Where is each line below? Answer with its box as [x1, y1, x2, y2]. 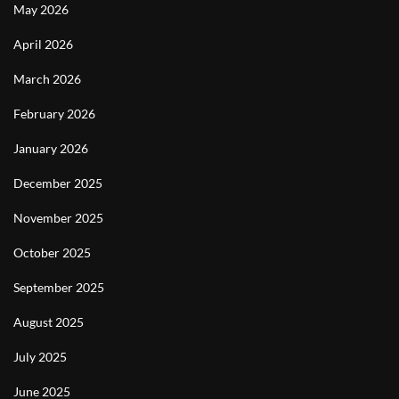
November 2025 [13, 210, 103, 225]
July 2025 [13, 349, 67, 364]
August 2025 [13, 314, 84, 330]
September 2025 [13, 280, 104, 295]
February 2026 [13, 106, 95, 121]
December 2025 [13, 175, 102, 191]
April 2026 [13, 37, 73, 52]
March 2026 [13, 71, 81, 86]
